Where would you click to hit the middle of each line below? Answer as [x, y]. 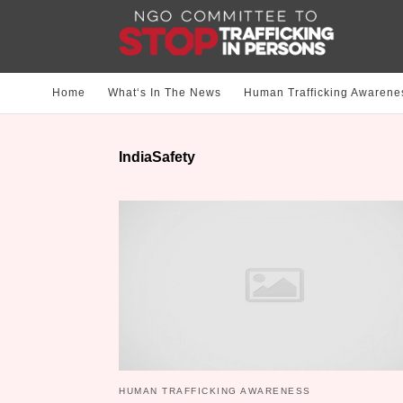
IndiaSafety [157, 157]
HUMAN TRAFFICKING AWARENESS [215, 391]
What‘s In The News [165, 93]
